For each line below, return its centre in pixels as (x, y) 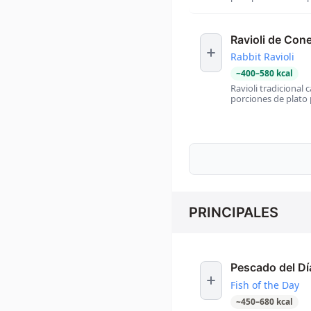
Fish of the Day (265, 285)
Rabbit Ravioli (262, 57)
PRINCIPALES (234, 213)
